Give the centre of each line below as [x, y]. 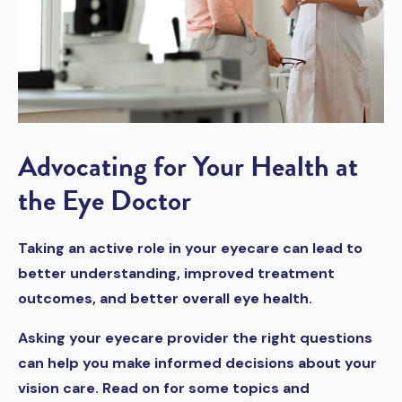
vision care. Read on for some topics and [164, 389]
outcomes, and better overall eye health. [167, 299]
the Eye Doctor [105, 201]
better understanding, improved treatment [176, 274]
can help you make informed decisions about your [197, 363]
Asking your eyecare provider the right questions [195, 338]
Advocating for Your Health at [188, 167]
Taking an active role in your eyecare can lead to [190, 249]
